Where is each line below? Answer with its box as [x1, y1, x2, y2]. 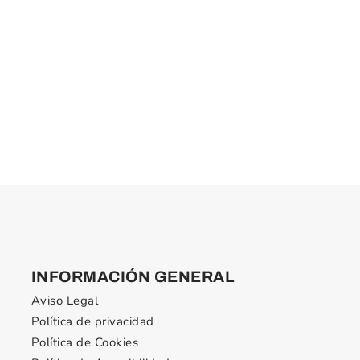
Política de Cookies [31, 334, 139, 351]
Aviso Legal [31, 292, 99, 309]
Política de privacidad [31, 313, 154, 330]
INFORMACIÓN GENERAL [31, 268, 235, 286]
